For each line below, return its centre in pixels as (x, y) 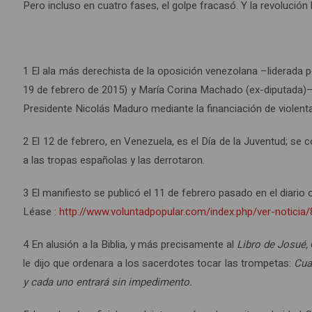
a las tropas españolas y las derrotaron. (114, 161)
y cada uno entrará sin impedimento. (108, 282)
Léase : (41, 212)
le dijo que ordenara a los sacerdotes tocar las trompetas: (159, 264)
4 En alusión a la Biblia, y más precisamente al (130, 245)
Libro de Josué (271, 245)
